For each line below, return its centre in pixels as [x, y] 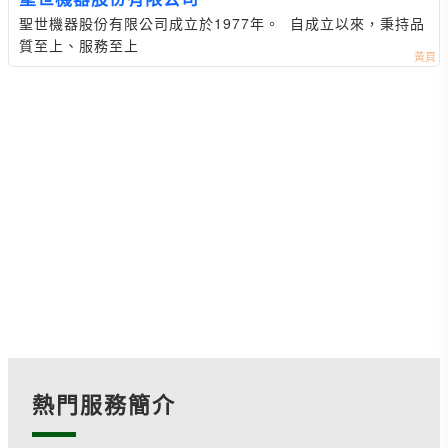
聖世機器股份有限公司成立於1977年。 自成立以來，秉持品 [222, 23]
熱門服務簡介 [104, 404]
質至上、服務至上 [79, 45]
